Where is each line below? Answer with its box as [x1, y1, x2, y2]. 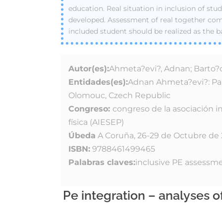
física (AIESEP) [68, 117, 124, 127]
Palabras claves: [68, 158, 135, 167]
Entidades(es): [68, 77, 128, 87]
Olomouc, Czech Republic [68, 91, 170, 100]
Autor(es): [68, 64, 109, 73]
